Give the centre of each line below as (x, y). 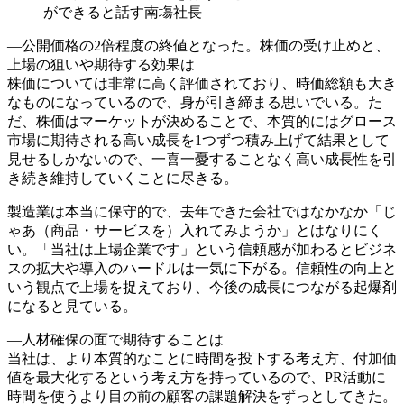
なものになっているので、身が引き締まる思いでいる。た (195, 102)
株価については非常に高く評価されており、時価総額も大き (202, 83)
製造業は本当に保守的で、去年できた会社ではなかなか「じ (202, 211)
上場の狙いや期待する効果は (101, 64)
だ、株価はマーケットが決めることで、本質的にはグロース (202, 121)
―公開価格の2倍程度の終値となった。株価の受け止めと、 (198, 45)
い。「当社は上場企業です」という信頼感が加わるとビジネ (202, 249)
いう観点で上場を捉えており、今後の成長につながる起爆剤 (202, 287)
